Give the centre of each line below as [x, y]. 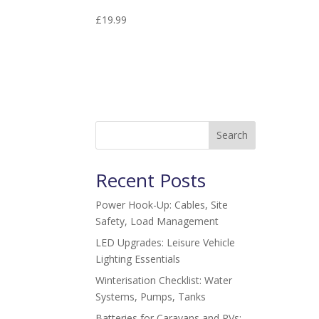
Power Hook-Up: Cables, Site [162, 204]
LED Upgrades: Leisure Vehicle [166, 242]
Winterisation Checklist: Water [164, 280]
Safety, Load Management [157, 221]
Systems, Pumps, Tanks [151, 296]
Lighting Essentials [138, 258]
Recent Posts [151, 180]
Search [232, 135]
